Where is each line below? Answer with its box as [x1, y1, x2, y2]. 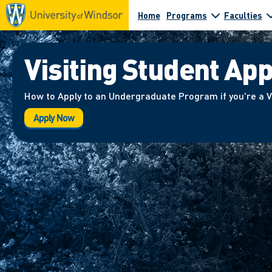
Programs [166, 9, 207, 21]
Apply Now [33, 110, 74, 124]
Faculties [223, 9, 262, 21]
